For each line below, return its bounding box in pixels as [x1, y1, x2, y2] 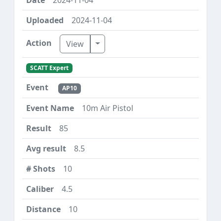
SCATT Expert [30, 64, 69, 73]
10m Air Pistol [82, 102, 133, 113]
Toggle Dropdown [95, 37, 162, 49]
